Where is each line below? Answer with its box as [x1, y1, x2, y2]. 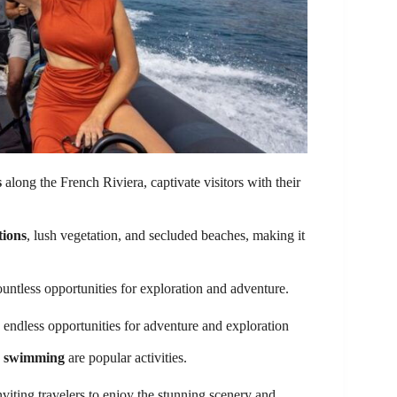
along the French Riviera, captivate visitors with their [2, 174, 300, 190]
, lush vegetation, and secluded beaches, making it [27, 227, 305, 243]
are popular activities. [65, 349, 187, 365]
